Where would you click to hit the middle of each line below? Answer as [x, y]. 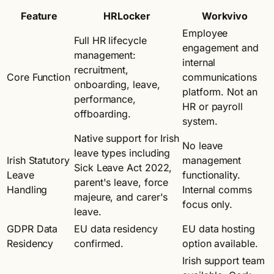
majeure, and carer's [121, 197]
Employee [205, 33]
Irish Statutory [38, 160]
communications [220, 77]
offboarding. [103, 113]
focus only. [208, 204]
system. [200, 121]
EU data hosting [219, 228]
